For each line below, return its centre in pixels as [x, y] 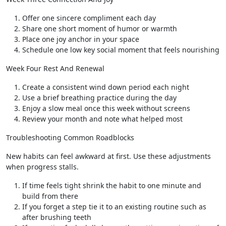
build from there [50, 196]
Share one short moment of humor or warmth [100, 29]
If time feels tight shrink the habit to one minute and [112, 185]
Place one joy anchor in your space [81, 39]
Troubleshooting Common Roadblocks [70, 137]
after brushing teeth [57, 217]
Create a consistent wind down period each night [106, 87]
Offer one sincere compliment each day [89, 18]
